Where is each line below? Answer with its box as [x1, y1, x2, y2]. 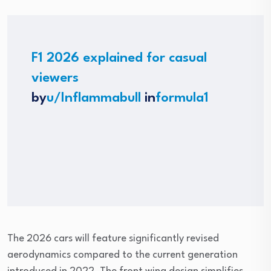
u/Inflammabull [47, 91, 141, 105]
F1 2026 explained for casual [31, 51, 207, 65]
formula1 [155, 91, 209, 105]
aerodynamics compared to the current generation [7, 250, 238, 260]
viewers [31, 71, 79, 85]
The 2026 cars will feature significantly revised [7, 233, 219, 244]
